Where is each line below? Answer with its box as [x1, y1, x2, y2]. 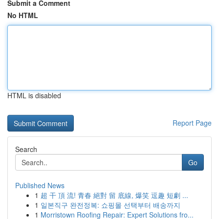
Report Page [173, 118, 212, 128]
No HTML [7, 10, 38, 20]
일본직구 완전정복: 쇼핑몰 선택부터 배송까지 [41, 200, 180, 210]
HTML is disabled [7, 90, 61, 100]
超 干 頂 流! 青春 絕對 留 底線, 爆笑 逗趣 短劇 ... [41, 190, 188, 200]
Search [15, 144, 37, 154]
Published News [15, 180, 65, 190]
